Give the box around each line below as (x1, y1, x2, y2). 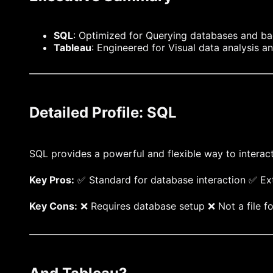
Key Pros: (29, 173, 74, 186)
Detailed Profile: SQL (29, 103, 177, 121)
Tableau (54, 41, 91, 54)
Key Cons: (29, 199, 77, 212)
